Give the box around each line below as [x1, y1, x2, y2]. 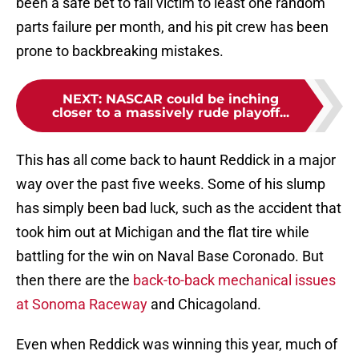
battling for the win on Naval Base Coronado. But [16, 248, 324, 265]
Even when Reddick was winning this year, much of [16, 336, 337, 353]
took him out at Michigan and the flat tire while [16, 224, 309, 241]
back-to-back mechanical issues [133, 272, 336, 289]
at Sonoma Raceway [16, 296, 147, 313]
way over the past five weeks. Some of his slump [16, 175, 325, 193]
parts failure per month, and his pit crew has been [16, 18, 329, 36]
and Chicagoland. [147, 296, 261, 313]
